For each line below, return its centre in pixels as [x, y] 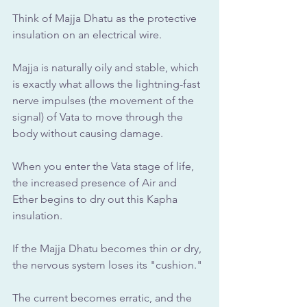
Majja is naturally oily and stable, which [107, 68]
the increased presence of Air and [96, 183]
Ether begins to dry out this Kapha [96, 199]
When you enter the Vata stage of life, [105, 167]
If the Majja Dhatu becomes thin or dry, [108, 249]
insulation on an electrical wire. [88, 35]
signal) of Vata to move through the [99, 117]
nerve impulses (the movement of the [105, 101]
